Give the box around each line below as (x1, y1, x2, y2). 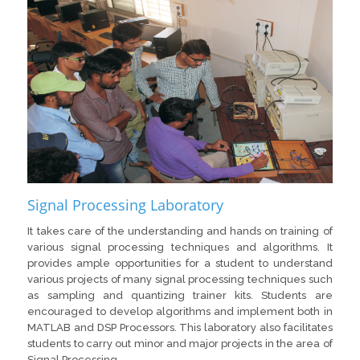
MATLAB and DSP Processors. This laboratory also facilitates (27, 321, 333, 334)
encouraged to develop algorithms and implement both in (27, 305, 333, 318)
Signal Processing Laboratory (27, 195, 224, 215)
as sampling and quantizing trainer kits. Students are (27, 289, 333, 302)
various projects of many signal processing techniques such (27, 273, 333, 286)
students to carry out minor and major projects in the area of (27, 337, 333, 350)
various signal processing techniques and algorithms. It (27, 241, 333, 254)
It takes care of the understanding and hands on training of (27, 225, 333, 238)
